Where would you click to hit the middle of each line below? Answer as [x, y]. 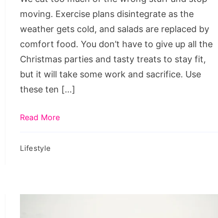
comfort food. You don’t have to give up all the [117, 44]
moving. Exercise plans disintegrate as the [107, 14]
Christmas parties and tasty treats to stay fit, [113, 59]
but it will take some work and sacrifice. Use [111, 74]
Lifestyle [36, 148]
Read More [40, 117]
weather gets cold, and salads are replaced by [115, 29]
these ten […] [48, 89]
